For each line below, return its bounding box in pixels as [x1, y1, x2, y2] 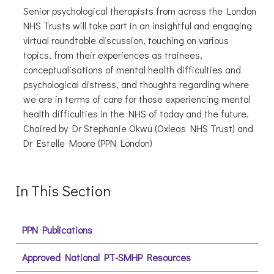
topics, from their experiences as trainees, [23, 48, 202, 62]
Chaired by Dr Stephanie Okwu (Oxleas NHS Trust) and [23, 122, 253, 135]
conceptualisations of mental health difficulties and [23, 63, 241, 76]
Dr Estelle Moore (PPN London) [23, 136, 152, 150]
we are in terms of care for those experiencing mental [23, 92, 251, 106]
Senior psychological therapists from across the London [23, 4, 256, 18]
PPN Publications [21, 223, 92, 237]
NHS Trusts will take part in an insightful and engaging [23, 19, 252, 32]
